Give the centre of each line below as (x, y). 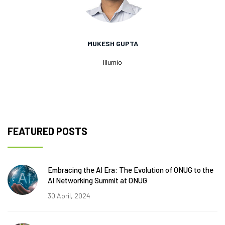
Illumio (113, 62)
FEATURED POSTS (47, 131)
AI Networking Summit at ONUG (97, 180)
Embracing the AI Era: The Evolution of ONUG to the (131, 170)
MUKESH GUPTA (113, 43)
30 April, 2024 (69, 196)
